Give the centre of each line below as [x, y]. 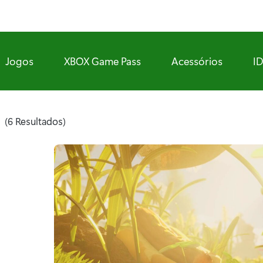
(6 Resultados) [35, 121]
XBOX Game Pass [102, 61]
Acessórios [197, 61]
